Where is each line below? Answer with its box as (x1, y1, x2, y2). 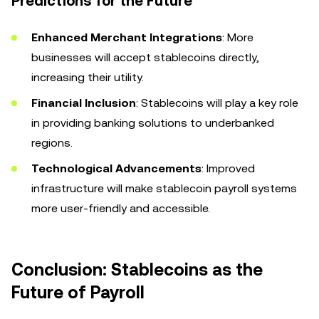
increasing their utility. (31, 70, 144, 84)
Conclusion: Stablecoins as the (11, 260, 263, 280)
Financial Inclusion (31, 96, 136, 110)
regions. (31, 136, 73, 150)
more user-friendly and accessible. (31, 202, 210, 215)
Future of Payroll (11, 283, 145, 303)
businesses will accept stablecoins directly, (31, 51, 259, 64)
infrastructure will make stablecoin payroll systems (31, 182, 297, 195)
